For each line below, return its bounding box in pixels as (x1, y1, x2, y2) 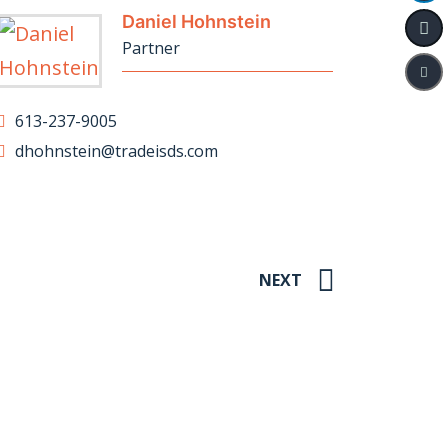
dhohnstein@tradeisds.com (10, 140, 218, 162)
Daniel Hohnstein (121, 11, 271, 32)
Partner (121, 37, 180, 59)
